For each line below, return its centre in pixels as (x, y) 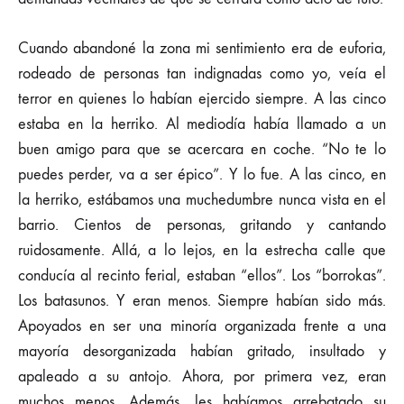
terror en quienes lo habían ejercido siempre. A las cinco (202, 99)
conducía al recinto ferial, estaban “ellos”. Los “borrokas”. (202, 275)
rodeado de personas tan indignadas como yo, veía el (202, 73)
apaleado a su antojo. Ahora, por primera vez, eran (202, 376)
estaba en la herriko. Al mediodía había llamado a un (202, 124)
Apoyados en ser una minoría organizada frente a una (202, 326)
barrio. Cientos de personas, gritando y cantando (202, 225)
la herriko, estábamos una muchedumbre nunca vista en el (202, 200)
